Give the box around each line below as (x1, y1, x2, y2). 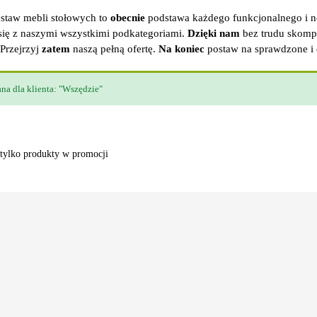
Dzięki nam (188, 28, 240, 39)
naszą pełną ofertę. (70, 43, 158, 54)
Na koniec (158, 43, 204, 54)
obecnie (110, 12, 145, 23)
